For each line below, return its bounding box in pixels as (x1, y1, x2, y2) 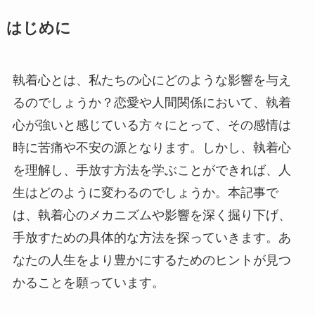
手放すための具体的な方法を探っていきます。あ (12, 231, 291, 245)
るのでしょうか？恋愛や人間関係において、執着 (12, 96, 291, 110)
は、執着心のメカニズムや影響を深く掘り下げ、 (12, 208, 291, 223)
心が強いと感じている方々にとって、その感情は (12, 118, 291, 133)
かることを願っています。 (12, 276, 165, 290)
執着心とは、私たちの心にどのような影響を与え (12, 73, 291, 88)
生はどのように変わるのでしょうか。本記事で (12, 186, 278, 200)
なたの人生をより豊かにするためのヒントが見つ (12, 253, 291, 268)
